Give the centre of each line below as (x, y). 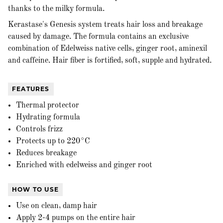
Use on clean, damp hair (56, 206)
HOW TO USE (35, 190)
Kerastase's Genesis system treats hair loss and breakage (105, 25)
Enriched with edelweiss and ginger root (84, 166)
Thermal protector (48, 106)
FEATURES (31, 89)
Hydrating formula (48, 118)
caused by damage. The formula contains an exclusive (98, 37)
